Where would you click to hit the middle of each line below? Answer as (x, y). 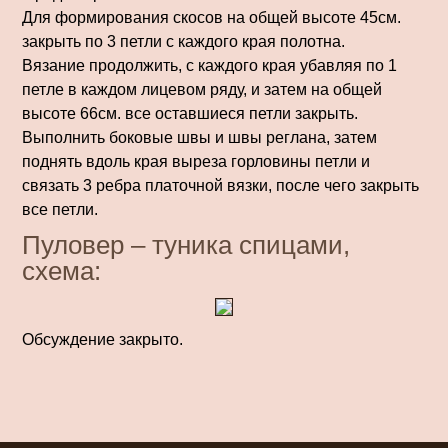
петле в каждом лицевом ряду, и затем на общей (202, 89)
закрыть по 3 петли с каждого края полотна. (183, 41)
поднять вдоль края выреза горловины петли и (196, 161)
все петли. (60, 209)
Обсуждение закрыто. (102, 339)
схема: (61, 271)
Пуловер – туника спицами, (186, 245)
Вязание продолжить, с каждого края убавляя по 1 (209, 65)
